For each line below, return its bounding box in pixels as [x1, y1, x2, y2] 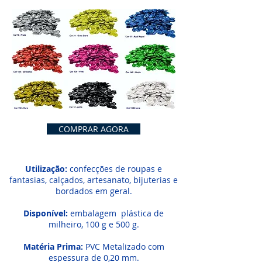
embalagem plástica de [70, 208, 164, 219]
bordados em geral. [55, 185, 132, 196]
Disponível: [23, 208, 70, 219]
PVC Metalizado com [85, 241, 164, 252]
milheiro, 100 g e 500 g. [48, 219, 139, 230]
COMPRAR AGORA [58, 123, 129, 135]
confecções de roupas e [70, 163, 162, 174]
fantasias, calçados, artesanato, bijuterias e [9, 174, 178, 185]
